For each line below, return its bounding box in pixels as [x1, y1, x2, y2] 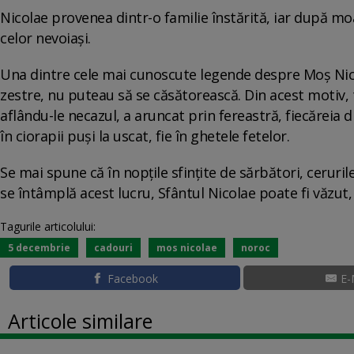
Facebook [107, 270, 158, 286]
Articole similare [8, 307, 153, 334]
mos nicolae [156, 240, 217, 254]
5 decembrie [8, 240, 70, 254]
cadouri [94, 240, 133, 254]
